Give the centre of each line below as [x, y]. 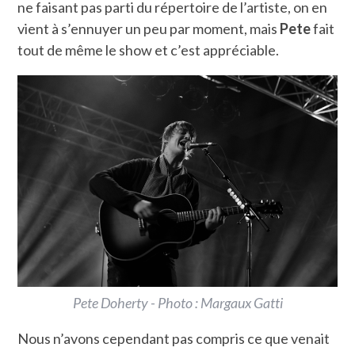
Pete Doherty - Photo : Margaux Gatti [177, 303]
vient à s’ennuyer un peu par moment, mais [149, 29]
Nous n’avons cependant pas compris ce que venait [174, 339]
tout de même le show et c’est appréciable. [149, 50]
